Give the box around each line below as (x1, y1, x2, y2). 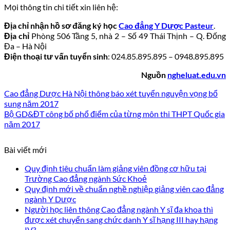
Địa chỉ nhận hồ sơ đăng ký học (4, 21, 119, 31)
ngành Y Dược (25, 194, 76, 204)
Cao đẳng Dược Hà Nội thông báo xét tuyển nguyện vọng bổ (4, 88, 218, 99)
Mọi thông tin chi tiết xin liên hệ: (4, 2, 118, 12)
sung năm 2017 (4, 99, 59, 109)
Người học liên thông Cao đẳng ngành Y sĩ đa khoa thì (25, 204, 213, 215)
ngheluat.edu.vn (167, 70, 226, 80)
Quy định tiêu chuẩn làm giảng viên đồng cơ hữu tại (25, 163, 206, 174)
